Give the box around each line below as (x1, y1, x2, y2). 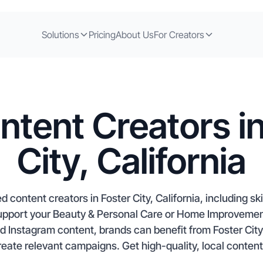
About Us (115, 28, 154, 41)
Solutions (41, 28, 79, 41)
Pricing (88, 28, 116, 41)
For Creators (153, 28, 204, 41)
